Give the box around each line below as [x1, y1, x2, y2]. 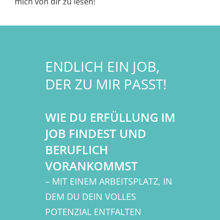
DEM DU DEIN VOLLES [45, 191, 136, 203]
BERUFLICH [45, 141, 108, 158]
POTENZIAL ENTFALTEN [45, 206, 141, 218]
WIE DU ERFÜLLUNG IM [45, 109, 175, 126]
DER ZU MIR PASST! [45, 75, 166, 94]
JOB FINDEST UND [45, 125, 146, 142]
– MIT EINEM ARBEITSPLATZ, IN [45, 175, 172, 188]
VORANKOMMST [45, 158, 141, 174]
